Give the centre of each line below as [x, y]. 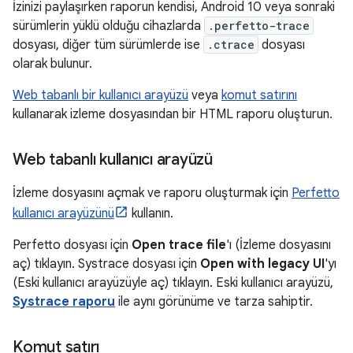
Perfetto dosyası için [72, 245]
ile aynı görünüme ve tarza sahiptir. [214, 301]
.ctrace [231, 44]
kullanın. [151, 213]
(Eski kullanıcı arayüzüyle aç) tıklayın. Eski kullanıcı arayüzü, [173, 282]
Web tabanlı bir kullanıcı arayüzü [100, 95]
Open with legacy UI [262, 264]
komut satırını [259, 95]
